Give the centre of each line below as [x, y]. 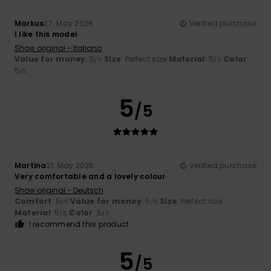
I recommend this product [79, 224]
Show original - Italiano [58, 48]
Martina [31, 166]
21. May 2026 [70, 166]
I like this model [46, 34]
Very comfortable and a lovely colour [90, 177]
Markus [29, 24]
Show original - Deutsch [59, 191]
